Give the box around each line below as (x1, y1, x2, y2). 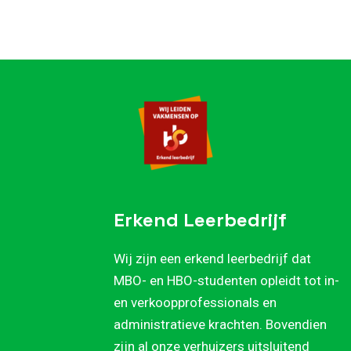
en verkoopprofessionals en (114, 295, 277, 311)
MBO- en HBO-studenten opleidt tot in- (114, 273, 339, 289)
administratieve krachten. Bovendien (114, 317, 327, 333)
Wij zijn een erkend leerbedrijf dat (114, 251, 311, 267)
